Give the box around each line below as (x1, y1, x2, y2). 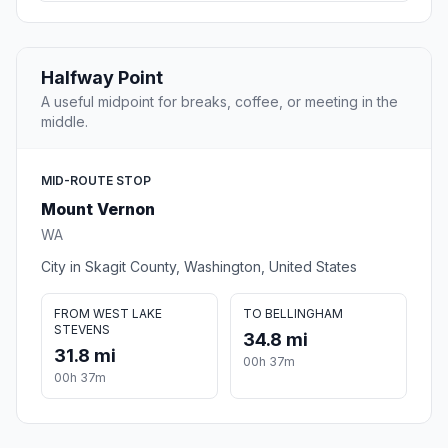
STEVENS (54, 322, 110, 338)
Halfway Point (41, 67, 163, 89)
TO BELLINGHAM (243, 306, 343, 322)
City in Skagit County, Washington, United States (41, 258, 357, 276)
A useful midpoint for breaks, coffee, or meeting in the (41, 93, 398, 111)
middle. (41, 113, 88, 131)
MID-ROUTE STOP (41, 173, 151, 189)
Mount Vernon (41, 199, 155, 220)
